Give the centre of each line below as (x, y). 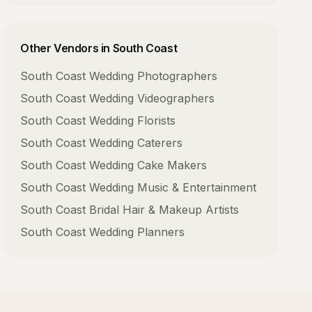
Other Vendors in (67, 48)
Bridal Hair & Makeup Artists (164, 210)
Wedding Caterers (136, 143)
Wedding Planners (137, 232)
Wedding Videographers (152, 98)
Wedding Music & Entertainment (173, 187)
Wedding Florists (133, 120)
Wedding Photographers (154, 76)
